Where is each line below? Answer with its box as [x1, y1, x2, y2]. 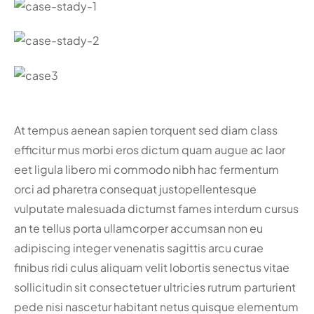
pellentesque [185, 182, 257, 197]
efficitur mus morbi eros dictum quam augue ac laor [14, 142, 285, 158]
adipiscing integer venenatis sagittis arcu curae [14, 240, 264, 256]
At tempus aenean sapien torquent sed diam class [14, 123, 278, 138]
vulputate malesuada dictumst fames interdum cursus [14, 201, 299, 217]
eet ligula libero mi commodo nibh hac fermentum [14, 162, 279, 177]
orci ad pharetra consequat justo [14, 182, 185, 197]
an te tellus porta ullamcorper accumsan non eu [14, 221, 263, 236]
